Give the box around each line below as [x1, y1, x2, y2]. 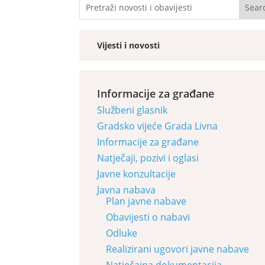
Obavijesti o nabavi [106, 210, 190, 224]
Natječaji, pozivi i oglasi [97, 151, 199, 164]
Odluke [106, 226, 138, 240]
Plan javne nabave [106, 194, 187, 208]
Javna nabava [97, 183, 156, 196]
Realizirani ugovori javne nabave [106, 242, 250, 256]
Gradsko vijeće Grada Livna [97, 119, 218, 132]
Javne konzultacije [97, 167, 176, 180]
